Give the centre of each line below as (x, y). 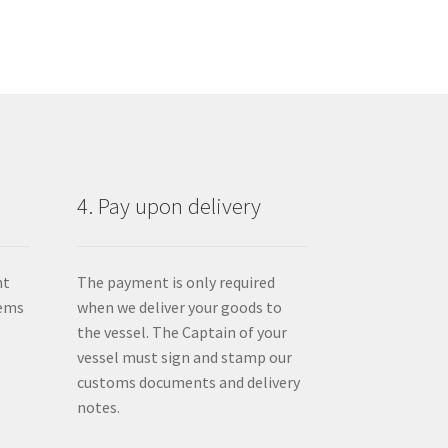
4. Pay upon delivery (168, 205)
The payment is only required (175, 281)
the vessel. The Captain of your (181, 331)
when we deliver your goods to (179, 306)
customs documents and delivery (188, 381)
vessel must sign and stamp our (184, 356)
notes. (98, 406)
